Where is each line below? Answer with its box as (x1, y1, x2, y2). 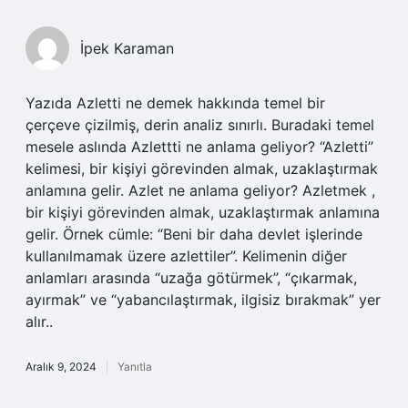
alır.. (25, 312, 53, 331)
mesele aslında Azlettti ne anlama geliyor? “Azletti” (25, 138, 373, 156)
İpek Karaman (80, 39, 174, 57)
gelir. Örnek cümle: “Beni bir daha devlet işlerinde (25, 225, 362, 243)
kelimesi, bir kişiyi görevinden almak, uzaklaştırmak (25, 159, 378, 178)
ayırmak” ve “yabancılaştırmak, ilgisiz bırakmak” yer (25, 291, 381, 309)
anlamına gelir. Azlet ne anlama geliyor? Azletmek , (25, 181, 375, 199)
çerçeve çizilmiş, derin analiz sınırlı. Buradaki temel (25, 116, 374, 134)
